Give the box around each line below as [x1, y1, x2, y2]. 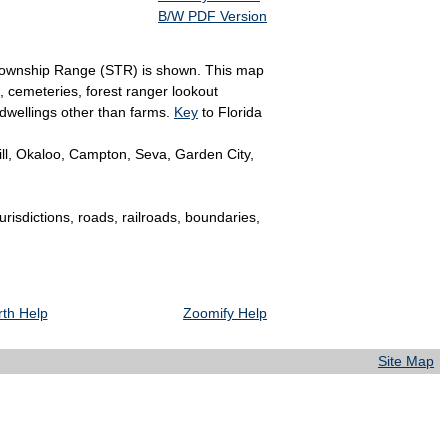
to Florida [198, 104, 262, 121]
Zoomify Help [183, 305, 267, 322]
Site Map [378, 353, 434, 370]
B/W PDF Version [158, 8, 267, 25]
